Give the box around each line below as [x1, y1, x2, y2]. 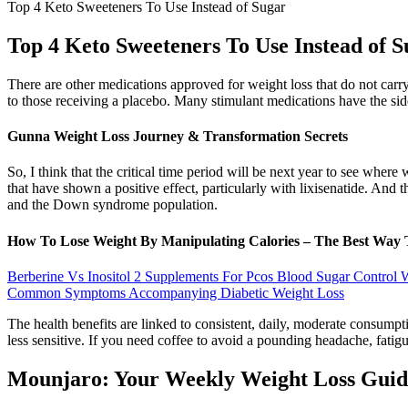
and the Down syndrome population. [7, 197, 218, 213]
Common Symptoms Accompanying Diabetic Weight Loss [7, 284, 344, 301]
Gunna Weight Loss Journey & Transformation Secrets [7, 128, 348, 145]
